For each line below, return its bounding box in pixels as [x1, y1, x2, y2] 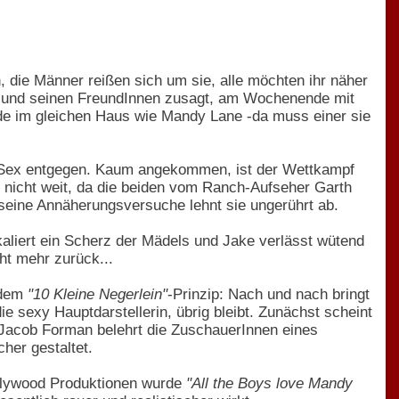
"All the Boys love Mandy [186, 374, 353, 392]
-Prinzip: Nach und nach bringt [167, 285, 370, 303]
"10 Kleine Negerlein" [28, 285, 167, 303]
